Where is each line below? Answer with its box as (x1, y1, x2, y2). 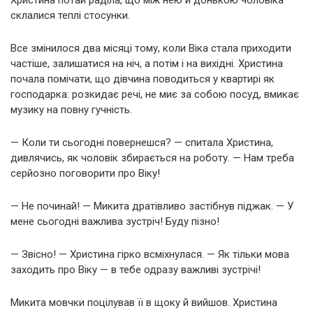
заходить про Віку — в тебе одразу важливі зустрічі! (10, 263, 261, 276)
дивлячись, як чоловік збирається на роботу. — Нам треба (10, 151, 294, 164)
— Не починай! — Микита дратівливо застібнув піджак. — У (10, 199, 293, 212)
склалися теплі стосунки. (10, 8, 130, 22)
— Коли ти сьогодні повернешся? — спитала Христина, (10, 136, 273, 149)
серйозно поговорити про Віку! (10, 166, 160, 180)
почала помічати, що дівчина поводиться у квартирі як (10, 72, 275, 85)
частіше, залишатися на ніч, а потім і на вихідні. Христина (10, 57, 283, 70)
